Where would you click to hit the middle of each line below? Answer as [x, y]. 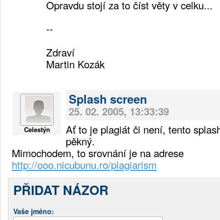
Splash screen [108, 98]
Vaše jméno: [34, 211]
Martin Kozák [75, 64]
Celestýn [37, 129]
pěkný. [80, 141]
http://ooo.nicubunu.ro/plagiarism [84, 164]
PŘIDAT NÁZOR [61, 190]
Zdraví [60, 52]
